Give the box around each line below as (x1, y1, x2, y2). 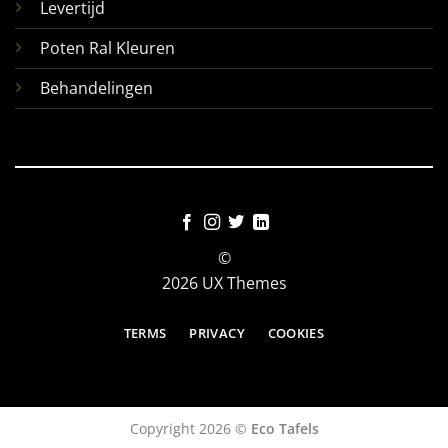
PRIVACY (189, 324, 245, 343)
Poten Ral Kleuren (39, 37, 175, 60)
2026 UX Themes (161, 272, 287, 295)
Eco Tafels (250, 418, 319, 438)
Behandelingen (39, 77, 153, 100)
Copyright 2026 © (129, 418, 251, 438)
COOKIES (267, 324, 325, 343)
